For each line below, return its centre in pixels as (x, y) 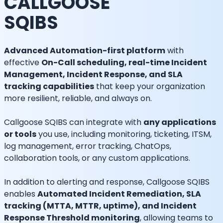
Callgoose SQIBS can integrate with (74, 122)
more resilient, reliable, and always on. (78, 98)
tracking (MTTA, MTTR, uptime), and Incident (100, 206)
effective (23, 62)
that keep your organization (150, 86)
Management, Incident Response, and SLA (93, 74)
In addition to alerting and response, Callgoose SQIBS (107, 182)
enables (21, 194)
